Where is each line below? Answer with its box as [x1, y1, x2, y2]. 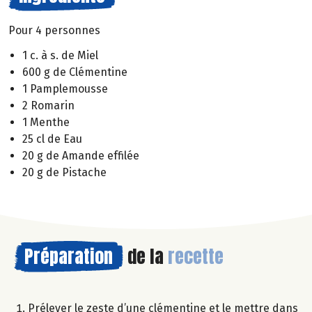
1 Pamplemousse [22, 82, 108, 96]
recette [168, 242, 224, 271]
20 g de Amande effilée [22, 149, 139, 163]
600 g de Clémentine [22, 65, 127, 79]
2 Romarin [22, 99, 75, 113]
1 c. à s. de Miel [22, 49, 98, 63]
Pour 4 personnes [8, 23, 100, 37]
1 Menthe [22, 116, 70, 130]
